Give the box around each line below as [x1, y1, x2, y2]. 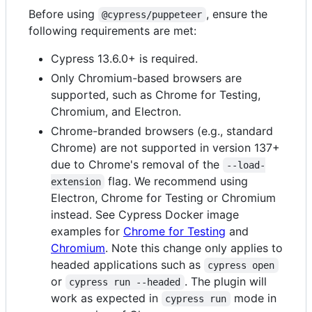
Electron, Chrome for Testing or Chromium [51, 190, 276, 205]
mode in [230, 290, 280, 305]
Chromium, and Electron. [51, 104, 181, 118]
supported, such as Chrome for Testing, [51, 87, 260, 102]
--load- [226, 159, 266, 171]
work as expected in [51, 290, 162, 305]
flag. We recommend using [104, 173, 252, 188]
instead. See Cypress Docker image [51, 207, 239, 221]
